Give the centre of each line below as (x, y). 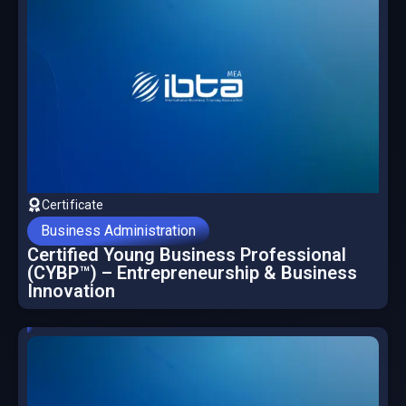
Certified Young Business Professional (187, 255)
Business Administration (118, 231)
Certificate (73, 205)
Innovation (71, 291)
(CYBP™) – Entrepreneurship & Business (192, 273)
